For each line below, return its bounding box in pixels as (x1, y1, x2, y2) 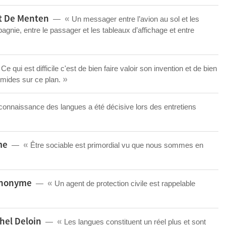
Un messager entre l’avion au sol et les (70, 15, 199, 23)
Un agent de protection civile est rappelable (52, 179, 195, 188)
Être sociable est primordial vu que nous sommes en (28, 141, 203, 149)
